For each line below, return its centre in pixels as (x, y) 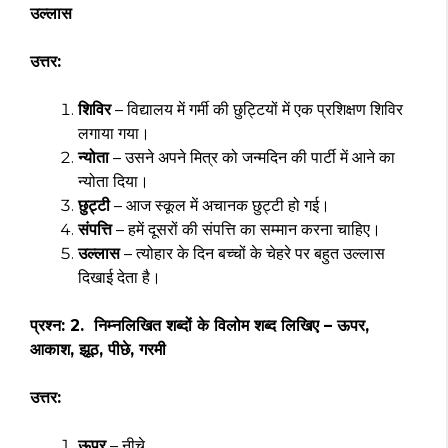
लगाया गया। (114, 134)
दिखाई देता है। (119, 278)
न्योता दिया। (113, 182)
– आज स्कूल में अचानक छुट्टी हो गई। (220, 206)
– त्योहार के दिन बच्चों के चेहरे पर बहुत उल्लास (252, 254)
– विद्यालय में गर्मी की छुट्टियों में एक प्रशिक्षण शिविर (257, 110)
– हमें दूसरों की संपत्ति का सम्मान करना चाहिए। (246, 230)
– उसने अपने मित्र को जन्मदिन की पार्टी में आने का (252, 158)
